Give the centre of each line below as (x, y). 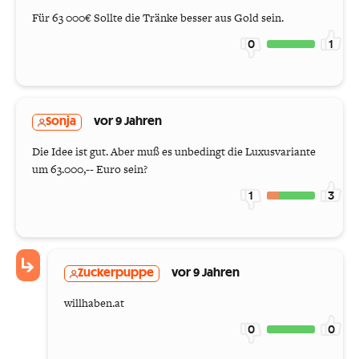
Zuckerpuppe (116, 274)
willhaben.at (94, 303)
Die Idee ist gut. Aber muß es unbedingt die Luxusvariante (174, 152)
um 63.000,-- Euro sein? (90, 169)
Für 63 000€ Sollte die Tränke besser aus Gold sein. (158, 18)
